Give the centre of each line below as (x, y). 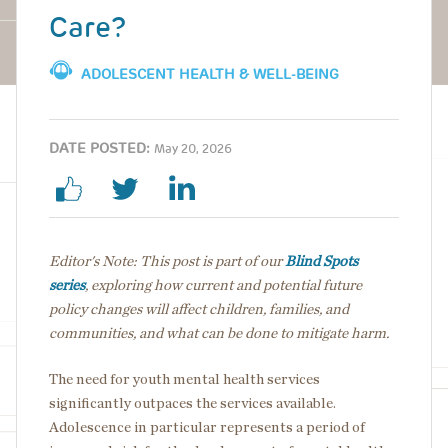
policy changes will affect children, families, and (199, 309)
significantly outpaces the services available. (192, 403)
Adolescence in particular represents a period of (207, 427)
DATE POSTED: (99, 147)
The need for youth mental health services (184, 379)
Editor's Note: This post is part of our (167, 261)
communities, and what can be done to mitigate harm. (219, 333)
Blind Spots (321, 261)
